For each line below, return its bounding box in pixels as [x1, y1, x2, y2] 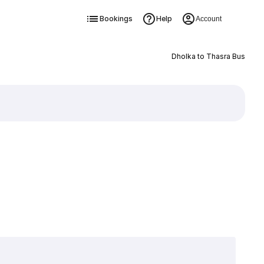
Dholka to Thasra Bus [171, 52, 245, 61]
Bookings [99, 14, 133, 23]
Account [195, 15, 222, 23]
